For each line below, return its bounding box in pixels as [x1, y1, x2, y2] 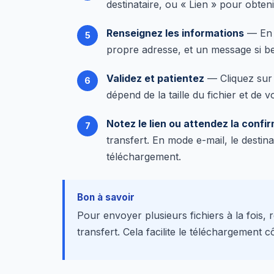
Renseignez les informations [106, 27, 244, 39]
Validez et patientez [106, 72, 204, 84]
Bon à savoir [77, 191, 135, 203]
